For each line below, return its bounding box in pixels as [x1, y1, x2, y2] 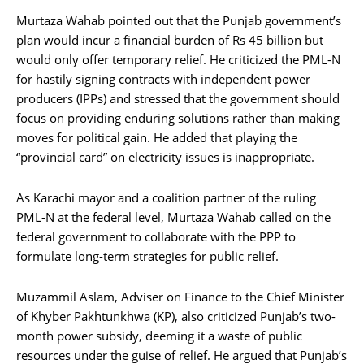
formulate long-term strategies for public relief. [16, 247, 279, 264]
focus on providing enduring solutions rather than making [16, 109, 340, 126]
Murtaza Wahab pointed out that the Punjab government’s [16, 11, 341, 28]
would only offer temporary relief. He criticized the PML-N [16, 50, 340, 67]
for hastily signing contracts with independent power [16, 70, 310, 87]
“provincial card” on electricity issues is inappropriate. [16, 148, 314, 165]
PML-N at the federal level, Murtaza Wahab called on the [16, 208, 331, 225]
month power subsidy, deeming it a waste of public [16, 327, 302, 344]
